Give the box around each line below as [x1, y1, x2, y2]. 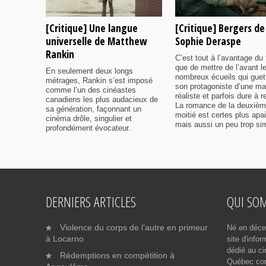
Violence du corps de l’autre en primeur [60, 222, 208, 232]
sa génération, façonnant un [46, 104, 141, 113]
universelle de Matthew [46, 33, 147, 48]
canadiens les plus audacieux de [46, 94, 158, 104]
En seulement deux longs [46, 66, 133, 75]
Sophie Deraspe [175, 33, 241, 48]
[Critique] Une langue [46, 20, 138, 35]
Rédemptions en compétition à [60, 250, 175, 260]
